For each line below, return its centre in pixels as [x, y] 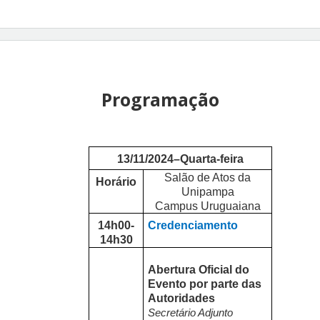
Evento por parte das [205, 284]
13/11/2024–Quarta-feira [181, 159]
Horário [116, 182]
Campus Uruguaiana [207, 206]
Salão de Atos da [208, 177]
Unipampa [207, 191]
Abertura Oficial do [199, 269]
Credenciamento [193, 226]
